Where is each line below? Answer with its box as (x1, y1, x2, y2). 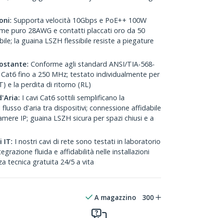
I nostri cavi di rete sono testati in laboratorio (13, 137, 161, 146)
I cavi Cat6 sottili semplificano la (20, 93, 125, 102)
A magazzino (94, 193, 136, 202)
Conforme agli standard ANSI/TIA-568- (29, 59, 155, 69)
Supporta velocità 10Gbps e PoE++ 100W (12, 16, 146, 25)
